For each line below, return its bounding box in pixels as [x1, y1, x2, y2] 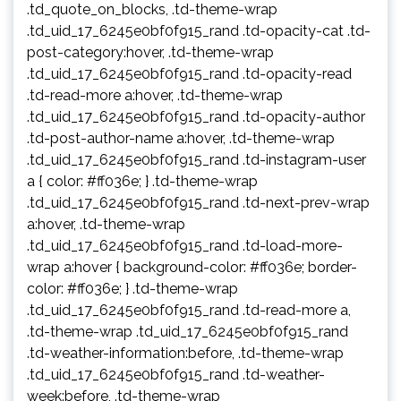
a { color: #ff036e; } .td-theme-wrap [27, 172, 258, 190]
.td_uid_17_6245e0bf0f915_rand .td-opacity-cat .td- [27, 21, 371, 39]
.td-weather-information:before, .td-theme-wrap [27, 344, 344, 362]
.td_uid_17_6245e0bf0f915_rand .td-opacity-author [27, 107, 365, 125]
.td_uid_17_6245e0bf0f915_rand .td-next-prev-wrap [27, 193, 370, 211]
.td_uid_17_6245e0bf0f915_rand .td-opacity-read [27, 64, 352, 82]
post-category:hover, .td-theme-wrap [27, 43, 274, 61]
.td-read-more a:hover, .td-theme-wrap [27, 86, 283, 104]
